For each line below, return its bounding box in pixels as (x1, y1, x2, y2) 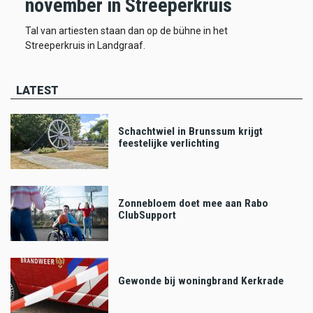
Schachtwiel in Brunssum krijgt (118, 125, 263, 138)
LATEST (16, 84, 59, 98)
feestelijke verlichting (118, 137, 219, 150)
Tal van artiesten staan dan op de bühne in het (25, 25, 228, 37)
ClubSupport (118, 209, 176, 222)
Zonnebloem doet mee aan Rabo (118, 197, 268, 210)
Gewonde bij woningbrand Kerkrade (118, 275, 284, 288)
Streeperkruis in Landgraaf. (25, 40, 145, 52)
